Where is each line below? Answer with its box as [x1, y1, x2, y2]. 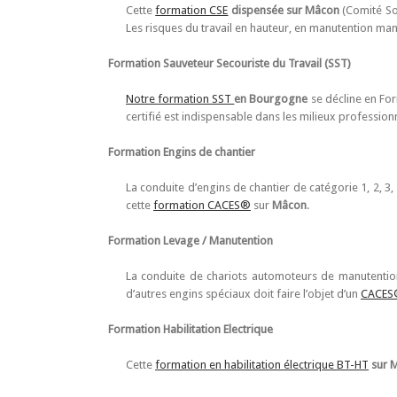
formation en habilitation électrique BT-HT [155, 357, 369, 371]
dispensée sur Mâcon [230, 3, 340, 17]
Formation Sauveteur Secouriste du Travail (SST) [108, 56, 351, 70]
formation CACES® [153, 198, 251, 212]
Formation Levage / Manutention [108, 233, 273, 247]
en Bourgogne [234, 91, 308, 105]
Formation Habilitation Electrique [108, 322, 273, 336]
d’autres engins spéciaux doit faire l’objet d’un [126, 286, 361, 300]
